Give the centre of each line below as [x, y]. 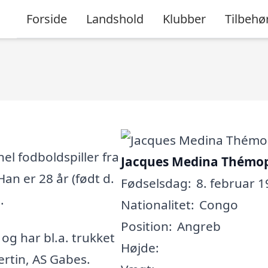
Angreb [199, 226]
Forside [47, 19]
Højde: [140, 248]
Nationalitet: [157, 205]
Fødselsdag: [156, 183]
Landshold [115, 19]
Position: [146, 226]
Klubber [184, 19]
